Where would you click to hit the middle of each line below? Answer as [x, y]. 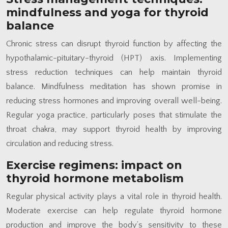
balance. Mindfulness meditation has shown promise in [114, 86]
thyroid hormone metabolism [95, 178]
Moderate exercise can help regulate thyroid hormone [114, 210]
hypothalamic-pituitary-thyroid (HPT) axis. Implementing [114, 58]
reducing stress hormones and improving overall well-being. [114, 101]
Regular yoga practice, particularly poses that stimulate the [114, 115]
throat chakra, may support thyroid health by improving [114, 129]
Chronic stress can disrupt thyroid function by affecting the [114, 44]
